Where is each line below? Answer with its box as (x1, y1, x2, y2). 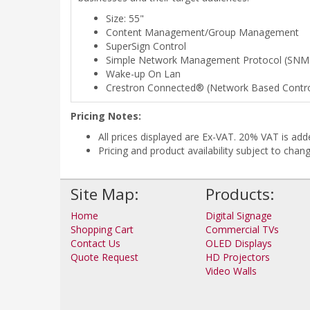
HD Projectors (206, 250, 270, 264)
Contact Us (71, 237, 120, 250)
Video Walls (206, 264, 257, 277)
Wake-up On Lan (106, 67, 181, 80)
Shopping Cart (71, 223, 134, 236)
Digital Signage (206, 209, 272, 222)
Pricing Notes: (71, 109, 141, 122)
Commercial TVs (206, 223, 279, 236)
